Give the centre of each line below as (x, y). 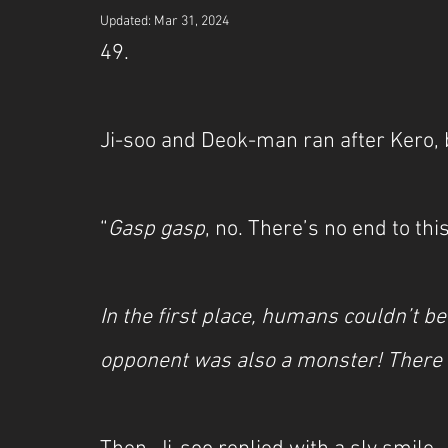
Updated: (127, 21)
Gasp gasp (156, 229)
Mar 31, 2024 (191, 21)
